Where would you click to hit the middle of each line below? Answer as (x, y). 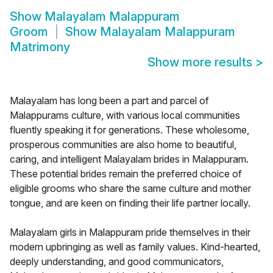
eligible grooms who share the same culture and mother (130, 189)
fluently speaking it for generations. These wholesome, (129, 130)
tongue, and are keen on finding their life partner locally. (130, 203)
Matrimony (40, 47)
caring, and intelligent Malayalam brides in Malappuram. (129, 159)
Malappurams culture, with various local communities (125, 115)
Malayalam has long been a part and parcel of (109, 101)
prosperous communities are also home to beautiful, (123, 145)
